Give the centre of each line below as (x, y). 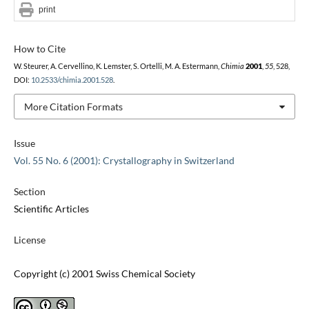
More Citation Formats (73, 106)
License (29, 240)
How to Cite (39, 48)
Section (29, 192)
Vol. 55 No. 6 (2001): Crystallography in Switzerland (124, 161)
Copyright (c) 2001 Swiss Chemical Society (104, 274)
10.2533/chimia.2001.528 (72, 80)
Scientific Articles (51, 209)
